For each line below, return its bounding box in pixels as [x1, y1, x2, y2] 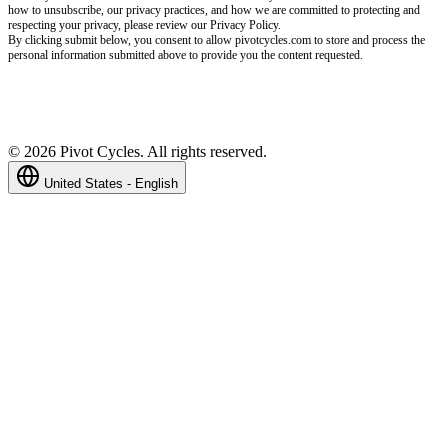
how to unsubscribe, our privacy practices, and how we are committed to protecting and [8, 3, 420, 18]
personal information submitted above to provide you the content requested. [8, 48, 363, 63]
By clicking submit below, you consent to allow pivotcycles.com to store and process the [8, 33, 425, 48]
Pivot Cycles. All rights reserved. [56, 143, 267, 161]
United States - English [44, 176, 178, 192]
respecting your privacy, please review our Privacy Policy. [8, 18, 281, 33]
